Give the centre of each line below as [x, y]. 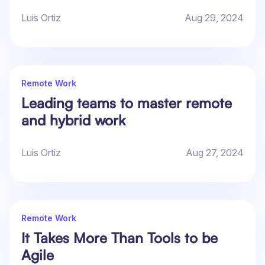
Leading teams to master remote [127, 103]
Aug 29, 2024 [214, 18]
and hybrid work [73, 120]
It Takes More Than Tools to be [119, 238]
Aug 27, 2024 [215, 153]
